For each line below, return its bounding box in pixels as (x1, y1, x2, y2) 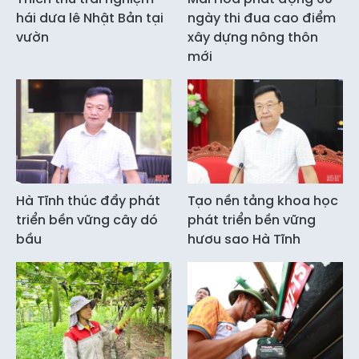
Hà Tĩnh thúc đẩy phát (16, 191, 160, 210)
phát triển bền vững (188, 210, 316, 229)
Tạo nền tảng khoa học (188, 191, 338, 210)
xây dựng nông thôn (188, 28, 318, 47)
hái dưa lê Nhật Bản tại (16, 9, 163, 28)
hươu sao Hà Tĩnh (188, 229, 301, 248)
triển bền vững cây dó (16, 210, 158, 229)
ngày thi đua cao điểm (188, 9, 336, 28)
